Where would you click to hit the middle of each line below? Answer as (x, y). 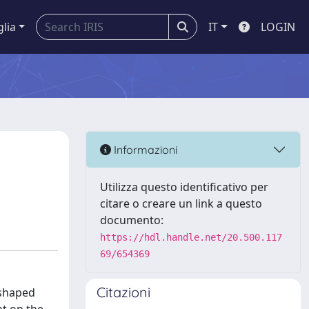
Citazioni (123, 292)
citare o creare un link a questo (181, 203)
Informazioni (144, 149)
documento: (132, 220)
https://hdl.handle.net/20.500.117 (191, 237)
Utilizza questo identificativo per (184, 187)
